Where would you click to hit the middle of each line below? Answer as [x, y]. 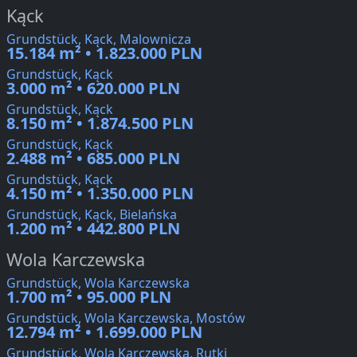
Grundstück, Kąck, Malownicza [99, 39]
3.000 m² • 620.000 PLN [93, 88]
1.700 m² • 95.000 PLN [89, 297]
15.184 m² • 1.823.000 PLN [104, 53]
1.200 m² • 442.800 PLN [93, 229]
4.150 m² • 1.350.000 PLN [100, 194]
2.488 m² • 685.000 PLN [93, 159]
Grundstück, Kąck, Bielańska [92, 215]
